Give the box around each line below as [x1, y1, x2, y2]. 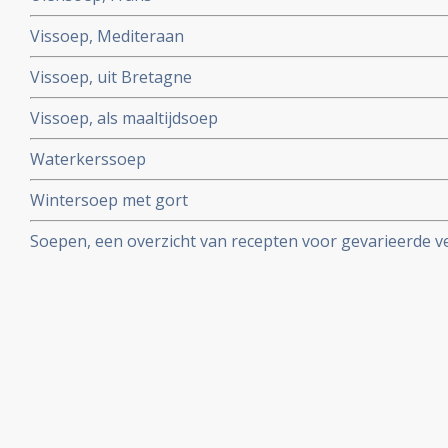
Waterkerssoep [30, 148, 146, 170]
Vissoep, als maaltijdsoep [30, 107, 218, 129]
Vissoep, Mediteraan [30, 25, 184, 47]
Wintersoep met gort [30, 189, 188, 211]
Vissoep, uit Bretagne [30, 66, 192, 88]
